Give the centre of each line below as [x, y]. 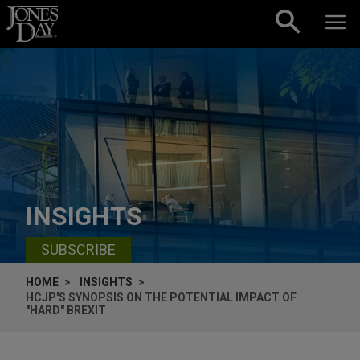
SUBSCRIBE [78, 250]
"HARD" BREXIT [66, 310]
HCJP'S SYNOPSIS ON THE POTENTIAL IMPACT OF [161, 297]
